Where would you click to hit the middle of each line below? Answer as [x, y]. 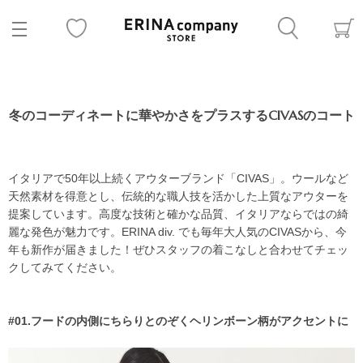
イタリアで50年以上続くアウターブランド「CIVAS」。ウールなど [178, 178]
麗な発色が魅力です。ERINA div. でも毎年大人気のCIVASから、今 [177, 232]
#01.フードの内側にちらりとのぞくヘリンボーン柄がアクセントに [178, 321]
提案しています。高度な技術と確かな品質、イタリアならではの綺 [178, 214]
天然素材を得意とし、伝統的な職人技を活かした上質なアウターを [178, 196]
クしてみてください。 [65, 267]
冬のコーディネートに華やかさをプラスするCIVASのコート [181, 115]
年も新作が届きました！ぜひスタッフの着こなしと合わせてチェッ [178, 250]
